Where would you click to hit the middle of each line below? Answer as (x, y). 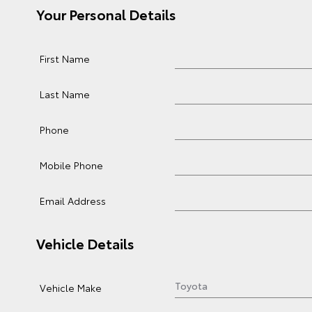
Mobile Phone (71, 165)
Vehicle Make (71, 288)
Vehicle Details (85, 243)
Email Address (73, 201)
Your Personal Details (106, 14)
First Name (65, 58)
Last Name (65, 94)
